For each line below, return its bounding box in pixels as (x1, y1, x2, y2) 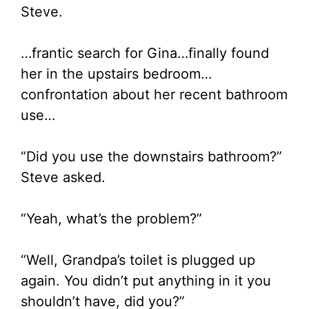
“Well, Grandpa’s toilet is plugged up (21, 252, 255, 269)
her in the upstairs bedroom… (21, 66, 212, 83)
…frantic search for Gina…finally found (21, 45, 269, 62)
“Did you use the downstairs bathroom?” (21, 148, 282, 166)
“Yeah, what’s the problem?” (21, 210, 202, 228)
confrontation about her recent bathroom (21, 86, 288, 103)
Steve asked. (21, 169, 106, 186)
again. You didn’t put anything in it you (21, 272, 271, 290)
